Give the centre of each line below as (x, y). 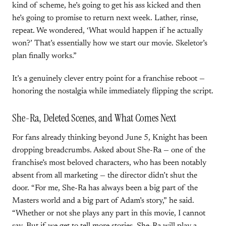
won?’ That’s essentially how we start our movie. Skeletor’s (110, 43)
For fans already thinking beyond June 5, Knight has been (110, 138)
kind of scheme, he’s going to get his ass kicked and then (106, 6)
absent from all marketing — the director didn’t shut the (105, 176)
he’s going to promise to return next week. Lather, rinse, (105, 18)
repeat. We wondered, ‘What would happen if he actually (107, 31)
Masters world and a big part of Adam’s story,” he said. (103, 201)
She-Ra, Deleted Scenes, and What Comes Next (94, 118)
